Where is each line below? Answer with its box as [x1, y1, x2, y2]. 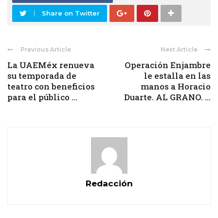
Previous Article [20, 46, 71, 54]
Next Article [161, 46, 198, 54]
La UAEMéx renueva [7, 59, 94, 71]
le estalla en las [144, 70, 211, 82]
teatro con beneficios [7, 81, 95, 92]
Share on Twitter [42, 9, 100, 18]
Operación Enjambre [125, 59, 211, 71]
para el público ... [7, 91, 77, 103]
